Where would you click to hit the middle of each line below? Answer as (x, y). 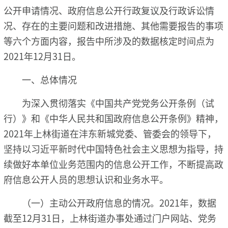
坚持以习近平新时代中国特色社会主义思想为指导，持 (113, 148)
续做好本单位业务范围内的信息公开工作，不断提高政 (113, 164)
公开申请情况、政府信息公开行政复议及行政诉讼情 (109, 10)
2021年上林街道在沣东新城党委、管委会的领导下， (110, 133)
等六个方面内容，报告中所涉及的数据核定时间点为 (109, 40)
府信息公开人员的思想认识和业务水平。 (86, 179)
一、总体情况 (49, 79)
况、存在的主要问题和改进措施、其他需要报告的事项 (113, 25)
